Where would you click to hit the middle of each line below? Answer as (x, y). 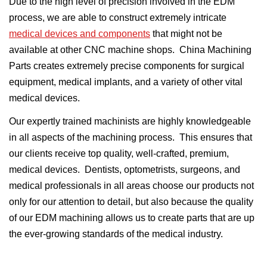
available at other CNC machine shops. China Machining (130, 50)
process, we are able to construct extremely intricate (118, 18)
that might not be (186, 34)
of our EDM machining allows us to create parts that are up (132, 218)
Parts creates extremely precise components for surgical (127, 66)
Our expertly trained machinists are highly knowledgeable (130, 122)
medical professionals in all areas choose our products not (131, 186)
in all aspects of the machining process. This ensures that (131, 138)
